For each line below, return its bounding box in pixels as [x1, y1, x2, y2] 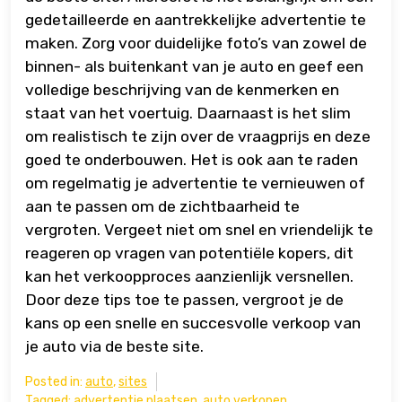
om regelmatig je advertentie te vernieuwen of [25, 174, 365, 193]
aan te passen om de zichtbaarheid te [25, 197, 300, 216]
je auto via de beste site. [25, 337, 204, 356]
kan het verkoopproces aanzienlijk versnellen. [25, 267, 354, 286]
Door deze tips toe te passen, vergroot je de [25, 291, 344, 310]
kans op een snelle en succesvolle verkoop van [25, 314, 361, 333]
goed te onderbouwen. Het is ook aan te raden [25, 151, 358, 170]
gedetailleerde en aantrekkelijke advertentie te [25, 11, 366, 30]
